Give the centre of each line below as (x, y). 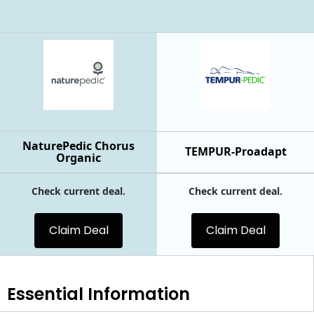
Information (137, 294)
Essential (45, 294)
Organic (78, 157)
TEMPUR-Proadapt (235, 151)
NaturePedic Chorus (78, 145)
